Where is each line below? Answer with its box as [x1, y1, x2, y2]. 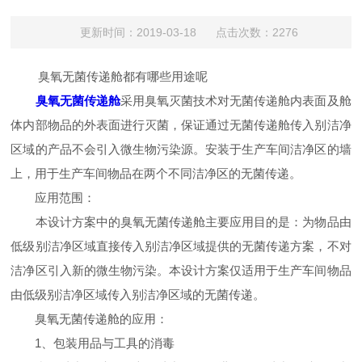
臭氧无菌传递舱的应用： [11, 312, 169, 326]
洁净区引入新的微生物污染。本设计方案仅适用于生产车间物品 [11, 263, 351, 277]
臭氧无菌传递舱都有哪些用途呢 [11, 69, 208, 83]
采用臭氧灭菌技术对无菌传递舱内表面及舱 [120, 94, 351, 107]
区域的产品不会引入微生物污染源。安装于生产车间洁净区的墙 [11, 142, 351, 156]
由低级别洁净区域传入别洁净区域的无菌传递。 [11, 288, 266, 301]
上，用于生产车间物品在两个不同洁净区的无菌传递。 [11, 166, 302, 180]
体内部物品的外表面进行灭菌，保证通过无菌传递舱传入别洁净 [11, 118, 351, 132]
